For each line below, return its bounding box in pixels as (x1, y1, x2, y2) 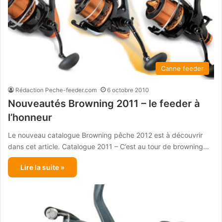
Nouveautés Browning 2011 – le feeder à (8, 97, 200, 110)
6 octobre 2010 (107, 86, 149, 94)
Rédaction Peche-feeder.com (15, 86, 97, 94)
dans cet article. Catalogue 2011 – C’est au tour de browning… (8, 142, 209, 151)
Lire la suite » (20, 163, 64, 171)
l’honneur (8, 111, 52, 123)
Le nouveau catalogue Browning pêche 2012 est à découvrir (8, 130, 203, 139)
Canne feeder (161, 64, 204, 72)
